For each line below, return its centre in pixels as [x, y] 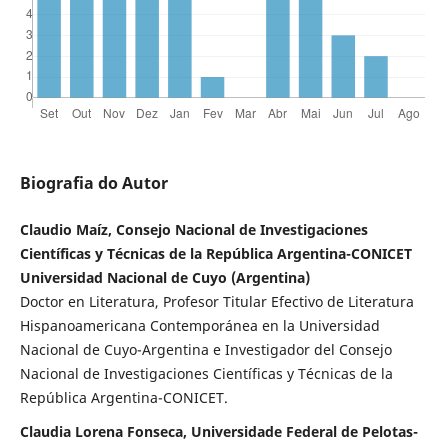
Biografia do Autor [93, 183]
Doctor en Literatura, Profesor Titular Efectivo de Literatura [216, 302]
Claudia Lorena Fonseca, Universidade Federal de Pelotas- [218, 432]
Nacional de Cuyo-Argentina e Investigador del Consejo [205, 350]
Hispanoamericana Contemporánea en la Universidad [199, 326]
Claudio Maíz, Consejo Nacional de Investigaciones [193, 230]
